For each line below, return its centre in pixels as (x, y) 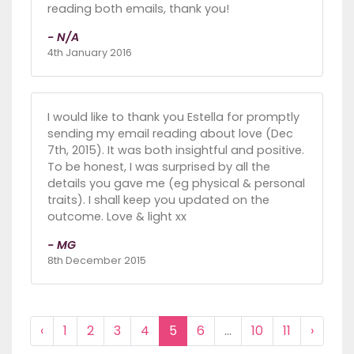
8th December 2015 (97, 261)
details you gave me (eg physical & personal (176, 184)
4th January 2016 (90, 53)
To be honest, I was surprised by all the (159, 167)
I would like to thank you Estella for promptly (173, 117)
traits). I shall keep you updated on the (158, 200)
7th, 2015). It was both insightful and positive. (176, 151)
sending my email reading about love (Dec (170, 134)
